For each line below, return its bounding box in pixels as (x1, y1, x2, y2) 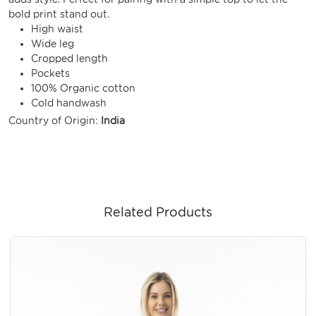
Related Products (104, 204, 212, 219)
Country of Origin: (8, 114, 101, 126)
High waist (31, 23, 83, 35)
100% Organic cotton (31, 82, 135, 94)
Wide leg (31, 37, 74, 49)
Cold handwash (31, 97, 107, 109)
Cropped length (31, 52, 108, 64)
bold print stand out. (8, 8, 109, 20)
